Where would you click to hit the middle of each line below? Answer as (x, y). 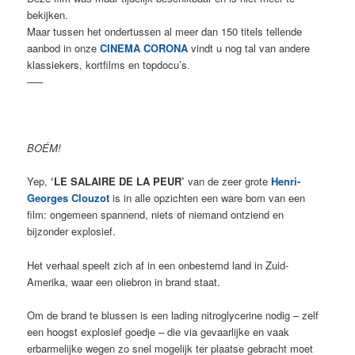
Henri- (286, 181)
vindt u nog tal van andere (251, 48)
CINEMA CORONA (144, 48)
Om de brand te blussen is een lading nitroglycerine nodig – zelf (173, 315)
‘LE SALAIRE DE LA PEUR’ (118, 181)
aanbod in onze (64, 48)
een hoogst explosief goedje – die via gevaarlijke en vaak (158, 331)
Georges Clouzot (69, 198)
